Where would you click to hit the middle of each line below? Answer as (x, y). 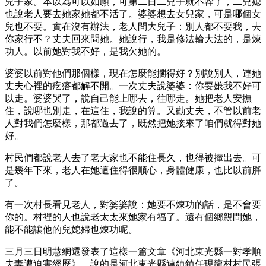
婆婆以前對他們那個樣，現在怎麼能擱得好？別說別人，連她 (133, 73)
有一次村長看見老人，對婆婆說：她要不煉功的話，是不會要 (133, 204)
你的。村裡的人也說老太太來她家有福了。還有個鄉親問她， (133, 217)
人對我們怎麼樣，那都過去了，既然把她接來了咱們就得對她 (133, 123)
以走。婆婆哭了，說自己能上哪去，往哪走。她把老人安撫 (128, 98)
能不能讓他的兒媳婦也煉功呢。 (71, 229)
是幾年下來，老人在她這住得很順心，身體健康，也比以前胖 (133, 170)
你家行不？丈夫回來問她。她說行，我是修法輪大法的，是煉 (133, 39)
